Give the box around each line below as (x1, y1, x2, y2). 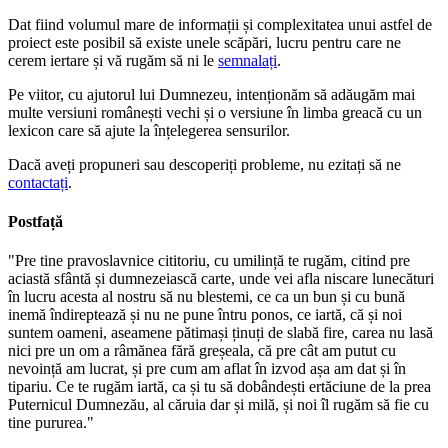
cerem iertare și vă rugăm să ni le (8, 51, 218, 69)
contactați (8, 173, 68, 191)
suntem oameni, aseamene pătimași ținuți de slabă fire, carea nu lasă (8, 324, 433, 342)
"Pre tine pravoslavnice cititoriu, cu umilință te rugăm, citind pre (8, 252, 410, 270)
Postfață (8, 213, 63, 231)
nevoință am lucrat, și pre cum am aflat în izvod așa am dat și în (8, 360, 406, 378)
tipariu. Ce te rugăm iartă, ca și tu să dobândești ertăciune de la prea (8, 378, 431, 396)
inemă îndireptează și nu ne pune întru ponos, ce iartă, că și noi (8, 306, 402, 324)
